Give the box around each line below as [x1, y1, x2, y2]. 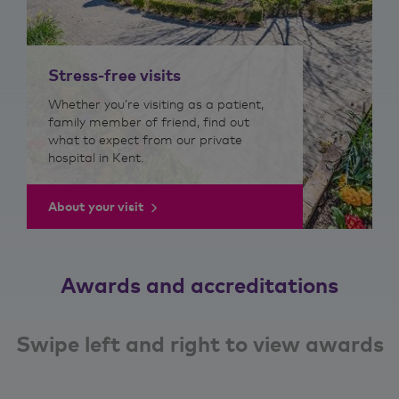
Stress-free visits [48, 65, 181, 85]
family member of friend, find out [48, 114, 249, 129]
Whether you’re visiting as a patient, [48, 96, 264, 111]
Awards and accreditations [61, 272, 338, 298]
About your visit [48, 199, 144, 214]
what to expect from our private [48, 132, 242, 147]
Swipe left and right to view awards [15, 330, 384, 357]
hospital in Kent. [48, 150, 144, 165]
